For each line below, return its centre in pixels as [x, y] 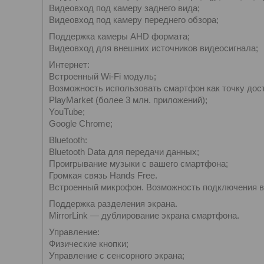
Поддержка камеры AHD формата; [119, 36]
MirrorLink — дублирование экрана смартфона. [144, 215]
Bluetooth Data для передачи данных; [124, 152]
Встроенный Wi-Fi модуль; [103, 76]
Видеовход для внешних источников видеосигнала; [154, 48]
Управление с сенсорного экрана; [117, 255]
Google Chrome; [81, 123]
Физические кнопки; [89, 244]
